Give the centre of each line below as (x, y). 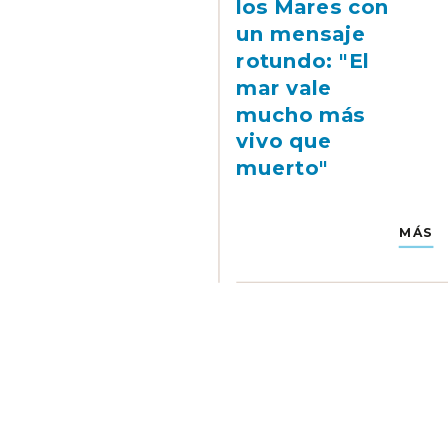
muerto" (282, 168)
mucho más (301, 114)
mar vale (284, 87)
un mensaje (301, 34)
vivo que (284, 141)
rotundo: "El (302, 60)
